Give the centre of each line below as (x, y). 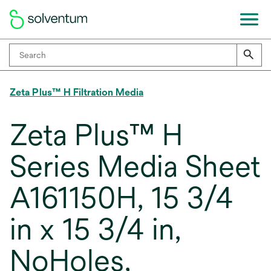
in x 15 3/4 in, (95, 229)
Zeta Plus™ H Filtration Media (77, 92)
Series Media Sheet (135, 166)
